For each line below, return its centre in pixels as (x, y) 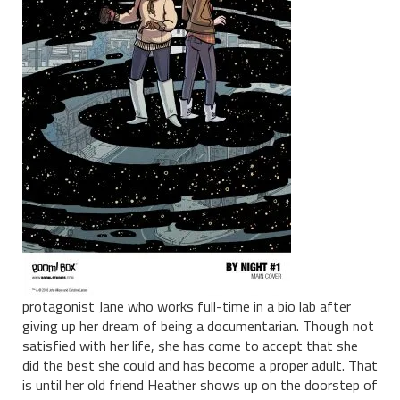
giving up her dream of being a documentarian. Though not (198, 325)
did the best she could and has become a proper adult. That (200, 365)
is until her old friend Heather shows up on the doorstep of (200, 384)
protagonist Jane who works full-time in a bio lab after (187, 306)
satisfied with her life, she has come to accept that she (190, 345)
